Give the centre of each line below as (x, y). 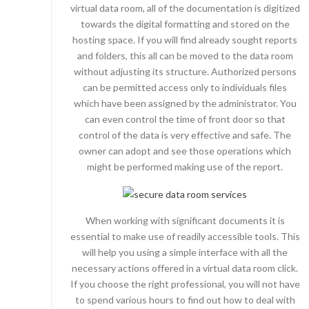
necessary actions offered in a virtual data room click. (185, 268)
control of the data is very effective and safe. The (185, 135)
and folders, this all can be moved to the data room (185, 56)
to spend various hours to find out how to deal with (185, 299)
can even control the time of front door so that (185, 119)
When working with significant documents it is (185, 220)
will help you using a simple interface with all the (185, 252)
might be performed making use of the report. (185, 167)
